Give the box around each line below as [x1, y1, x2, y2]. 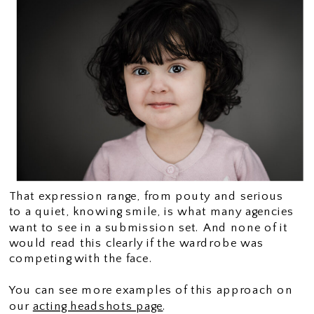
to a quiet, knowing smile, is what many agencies [8, 205, 294, 219]
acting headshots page [32, 299, 163, 313]
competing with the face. [8, 252, 153, 266]
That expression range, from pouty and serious [8, 189, 284, 203]
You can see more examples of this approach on [8, 283, 293, 297]
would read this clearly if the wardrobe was [8, 236, 264, 250]
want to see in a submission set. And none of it [8, 221, 288, 234]
